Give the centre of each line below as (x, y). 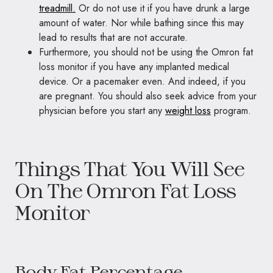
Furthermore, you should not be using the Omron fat (146, 52)
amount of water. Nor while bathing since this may (141, 23)
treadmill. (57, 8)
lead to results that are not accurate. (113, 37)
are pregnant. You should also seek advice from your (148, 96)
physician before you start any (102, 111)
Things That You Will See (129, 168)
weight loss (188, 111)
